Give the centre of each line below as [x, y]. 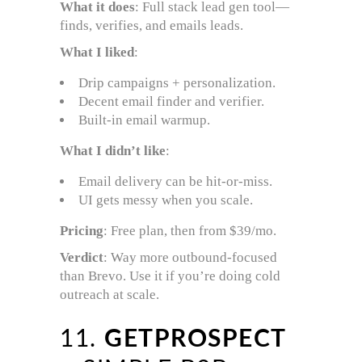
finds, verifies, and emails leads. [152, 26]
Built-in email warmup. [144, 120]
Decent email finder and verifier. [171, 102]
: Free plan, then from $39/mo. [190, 231]
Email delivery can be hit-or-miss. [175, 182]
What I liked [97, 53]
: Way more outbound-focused [190, 258]
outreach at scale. [109, 295]
